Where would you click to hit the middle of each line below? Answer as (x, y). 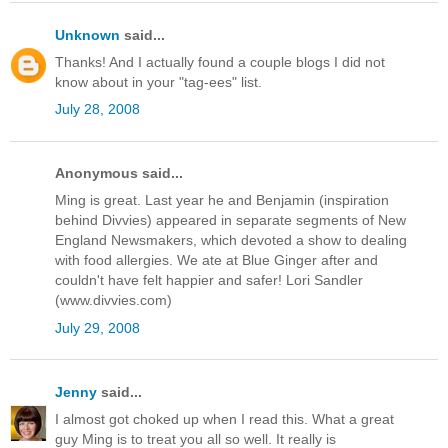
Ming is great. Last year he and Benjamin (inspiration (222, 200)
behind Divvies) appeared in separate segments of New (230, 220)
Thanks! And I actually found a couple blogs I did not (220, 61)
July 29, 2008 (97, 327)
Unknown (87, 34)
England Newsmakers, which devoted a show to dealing (231, 240)
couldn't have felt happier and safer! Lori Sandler (209, 280)
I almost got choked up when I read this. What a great (224, 418)
